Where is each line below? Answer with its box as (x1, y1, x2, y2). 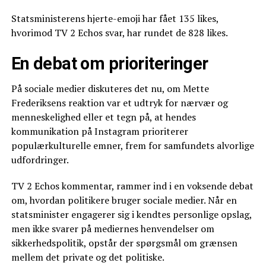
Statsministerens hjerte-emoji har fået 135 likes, (11, 11, 218, 25)
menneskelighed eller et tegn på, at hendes (11, 110, 196, 123)
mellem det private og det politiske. (11, 250, 164, 264)
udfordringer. (11, 153, 69, 166)
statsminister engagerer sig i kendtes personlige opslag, (11, 207, 252, 221)
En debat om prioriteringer (11, 53, 208, 74)
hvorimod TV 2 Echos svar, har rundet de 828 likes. (11, 26, 228, 39)
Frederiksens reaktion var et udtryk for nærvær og (11, 96, 228, 109)
